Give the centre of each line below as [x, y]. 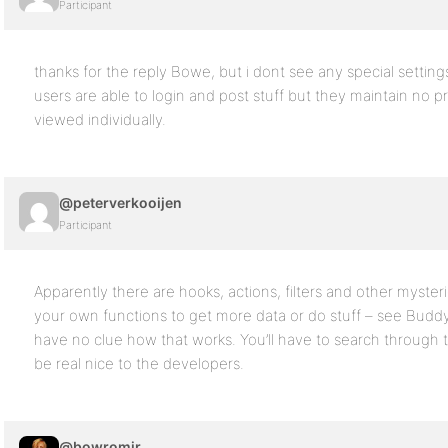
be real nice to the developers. [139, 363]
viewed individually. [100, 119]
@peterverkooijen [120, 202]
